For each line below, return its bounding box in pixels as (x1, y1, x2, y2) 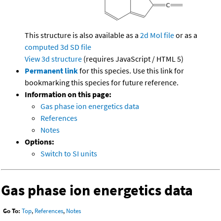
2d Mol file (140, 30, 174, 40)
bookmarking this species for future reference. (25, 77, 179, 88)
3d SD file (60, 42, 91, 52)
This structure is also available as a (25, 30, 140, 40)
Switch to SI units (40, 148, 97, 159)
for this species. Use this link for (79, 66, 184, 76)
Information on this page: (25, 89, 111, 100)
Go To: (3, 207, 20, 216)
